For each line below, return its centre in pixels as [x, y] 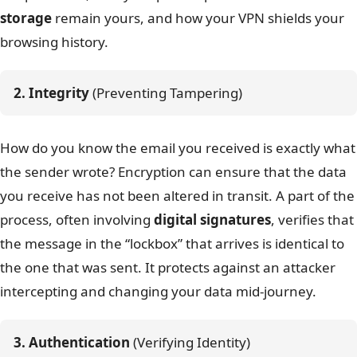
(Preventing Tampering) [166, 93]
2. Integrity [51, 93]
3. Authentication [72, 342]
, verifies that [312, 219]
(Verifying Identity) [190, 342]
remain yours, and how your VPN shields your [198, 18]
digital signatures [212, 219]
